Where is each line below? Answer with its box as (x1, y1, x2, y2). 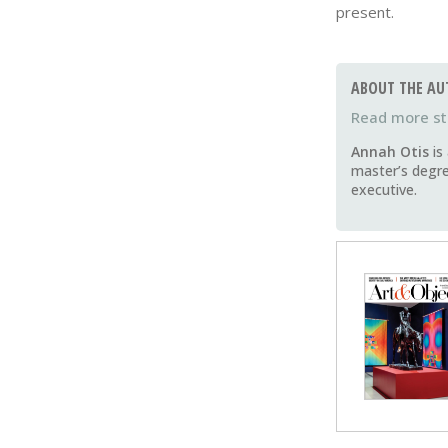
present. (336, 2, 394, 23)
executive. (351, 180, 417, 200)
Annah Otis (351, 142, 429, 162)
